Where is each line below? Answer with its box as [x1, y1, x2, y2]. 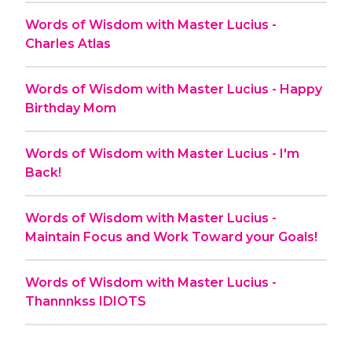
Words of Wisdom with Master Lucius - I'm [25, 145, 299, 161]
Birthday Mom [25, 100, 116, 115]
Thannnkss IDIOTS [25, 293, 146, 309]
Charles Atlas [25, 35, 111, 51]
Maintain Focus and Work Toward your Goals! [25, 229, 317, 244]
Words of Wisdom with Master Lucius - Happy [25, 81, 322, 97]
